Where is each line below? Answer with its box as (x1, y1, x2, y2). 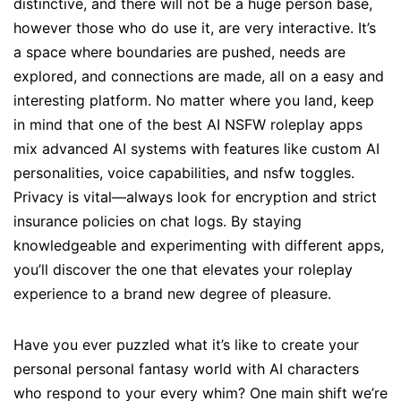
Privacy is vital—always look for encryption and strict (13, 188, 377, 207)
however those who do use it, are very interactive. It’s (13, 19, 376, 38)
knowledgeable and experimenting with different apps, (13, 236, 384, 255)
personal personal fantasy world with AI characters (13, 360, 359, 379)
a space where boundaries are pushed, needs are (13, 43, 346, 62)
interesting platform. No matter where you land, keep (13, 91, 374, 110)
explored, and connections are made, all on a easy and (13, 67, 384, 86)
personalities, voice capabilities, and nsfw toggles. (13, 164, 354, 183)
